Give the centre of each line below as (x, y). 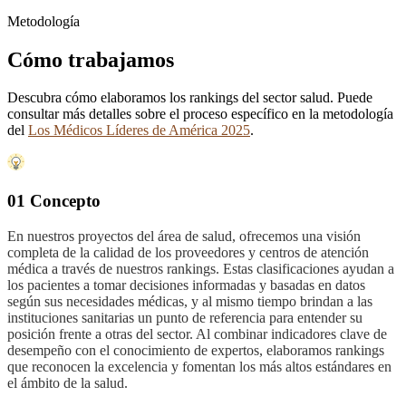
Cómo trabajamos (91, 59)
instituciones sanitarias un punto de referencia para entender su (185, 317)
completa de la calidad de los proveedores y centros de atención (188, 252)
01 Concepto (54, 200)
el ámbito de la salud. (68, 382)
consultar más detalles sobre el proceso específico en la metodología (200, 114)
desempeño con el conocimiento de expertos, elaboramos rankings (196, 350)
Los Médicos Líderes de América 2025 (139, 130)
